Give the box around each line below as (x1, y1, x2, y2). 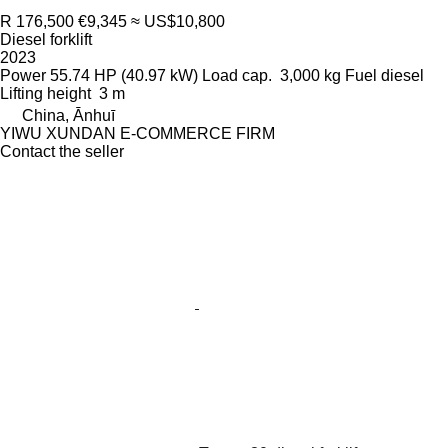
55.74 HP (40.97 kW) (50, 66, 198, 84)
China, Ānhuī (22, 106, 115, 124)
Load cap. (202, 66, 272, 84)
